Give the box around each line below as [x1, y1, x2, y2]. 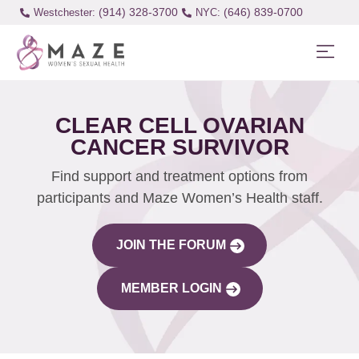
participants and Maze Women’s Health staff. [36, 190, 323, 207]
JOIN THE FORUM [116, 238, 226, 252]
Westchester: [33, 6, 95, 18]
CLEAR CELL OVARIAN [54, 113, 305, 139]
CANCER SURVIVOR [70, 135, 289, 160]
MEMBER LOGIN [120, 281, 222, 296]
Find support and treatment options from [51, 168, 308, 185]
